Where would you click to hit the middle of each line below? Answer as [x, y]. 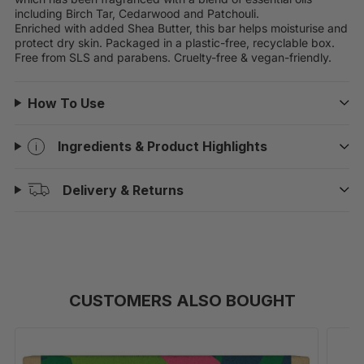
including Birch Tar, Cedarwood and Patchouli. [137, 13]
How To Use [67, 103]
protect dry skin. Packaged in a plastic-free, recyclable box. [175, 42]
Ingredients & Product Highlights [163, 147]
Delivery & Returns [123, 190]
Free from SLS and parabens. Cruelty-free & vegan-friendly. [173, 57]
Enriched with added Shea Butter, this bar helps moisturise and [181, 28]
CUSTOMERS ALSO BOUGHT [182, 300]
